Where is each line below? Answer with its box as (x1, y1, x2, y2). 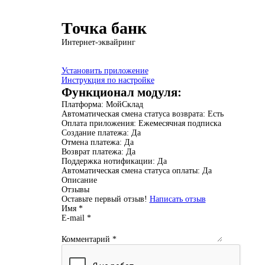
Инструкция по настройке (61, 76, 154, 85)
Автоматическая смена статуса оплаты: (61, 166, 202, 175)
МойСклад (105, 100, 143, 109)
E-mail (61, 214, 87, 222)
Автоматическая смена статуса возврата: (61, 109, 208, 118)
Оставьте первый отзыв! (61, 195, 150, 203)
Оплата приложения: (61, 119, 138, 128)
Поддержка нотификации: (61, 157, 157, 166)
